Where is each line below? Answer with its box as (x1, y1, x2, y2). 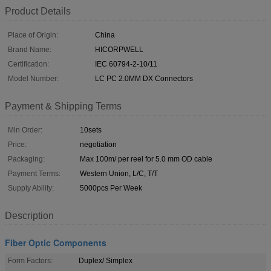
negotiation (80, 140, 117, 149)
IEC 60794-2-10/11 (95, 59, 157, 68)
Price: (8, 140, 27, 149)
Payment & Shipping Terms (5, 100, 122, 111)
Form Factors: (8, 256, 53, 265)
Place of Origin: (8, 30, 58, 39)
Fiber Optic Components (5, 236, 106, 249)
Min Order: (8, 125, 42, 134)
